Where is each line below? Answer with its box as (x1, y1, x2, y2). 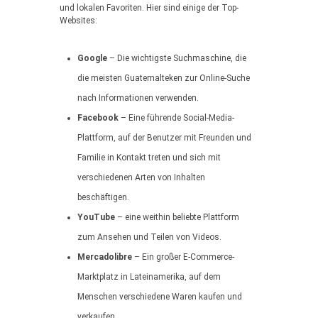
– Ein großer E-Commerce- (132, 252, 234, 262)
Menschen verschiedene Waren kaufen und (77, 292, 242, 302)
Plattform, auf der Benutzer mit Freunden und (77, 133, 251, 143)
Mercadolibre (77, 252, 132, 262)
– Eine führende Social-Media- (119, 113, 234, 123)
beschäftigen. (77, 192, 129, 202)
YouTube (77, 212, 115, 222)
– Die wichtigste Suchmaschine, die (107, 53, 246, 63)
